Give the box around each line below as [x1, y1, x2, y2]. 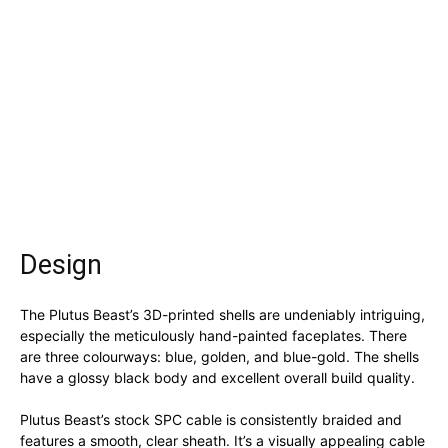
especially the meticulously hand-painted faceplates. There [20, 327, 407, 345]
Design [20, 249, 102, 282]
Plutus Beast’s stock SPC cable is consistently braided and [20, 411, 402, 429]
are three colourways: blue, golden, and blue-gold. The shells [20, 348, 419, 366]
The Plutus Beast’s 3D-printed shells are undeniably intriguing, [20, 306, 425, 324]
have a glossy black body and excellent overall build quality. [20, 369, 415, 387]
